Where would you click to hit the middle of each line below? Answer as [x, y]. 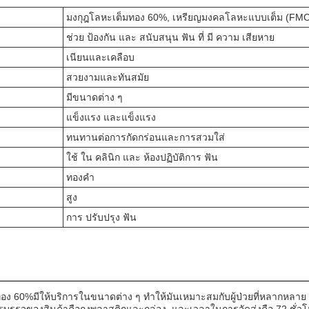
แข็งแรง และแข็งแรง [111, 117]
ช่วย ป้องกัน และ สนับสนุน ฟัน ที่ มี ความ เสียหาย [170, 37]
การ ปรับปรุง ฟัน [101, 217]
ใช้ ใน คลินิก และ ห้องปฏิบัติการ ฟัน [142, 157]
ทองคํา [80, 177]
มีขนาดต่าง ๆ [94, 97]
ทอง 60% [148, 17]
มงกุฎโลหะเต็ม [97, 17]
